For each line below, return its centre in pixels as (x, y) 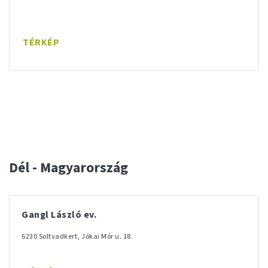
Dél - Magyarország (68, 168)
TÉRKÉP (41, 42)
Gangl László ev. (59, 215)
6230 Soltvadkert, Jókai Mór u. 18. (77, 237)
